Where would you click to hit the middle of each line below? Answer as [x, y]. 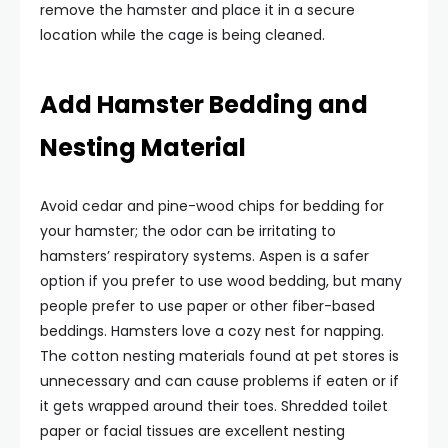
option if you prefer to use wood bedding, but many [221, 281]
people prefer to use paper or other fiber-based [207, 306]
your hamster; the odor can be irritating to [188, 231]
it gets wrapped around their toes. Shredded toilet [214, 406]
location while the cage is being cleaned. [182, 35]
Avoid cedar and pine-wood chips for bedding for [212, 206]
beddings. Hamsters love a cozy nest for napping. [212, 331]
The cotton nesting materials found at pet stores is [219, 356]
